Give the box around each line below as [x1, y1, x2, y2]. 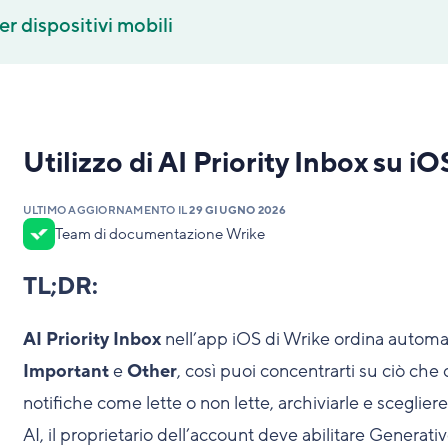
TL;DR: [22, 271, 98, 302]
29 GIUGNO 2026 [189, 203, 286, 218]
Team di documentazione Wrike [54, 224, 265, 244]
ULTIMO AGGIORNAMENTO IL [22, 203, 190, 218]
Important [22, 359, 109, 383]
